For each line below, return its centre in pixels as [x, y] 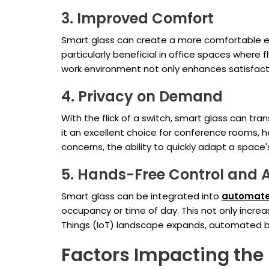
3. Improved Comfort [138, 19]
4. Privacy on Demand [142, 97]
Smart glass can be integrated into [141, 196]
